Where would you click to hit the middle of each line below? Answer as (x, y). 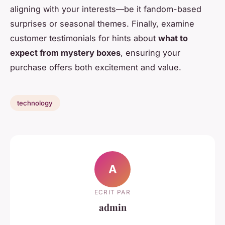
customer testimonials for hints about (84, 38)
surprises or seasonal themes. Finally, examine (102, 24)
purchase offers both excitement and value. (96, 68)
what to (173, 38)
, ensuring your (150, 53)
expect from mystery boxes (65, 53)
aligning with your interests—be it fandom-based (106, 9)
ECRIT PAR (113, 192)
